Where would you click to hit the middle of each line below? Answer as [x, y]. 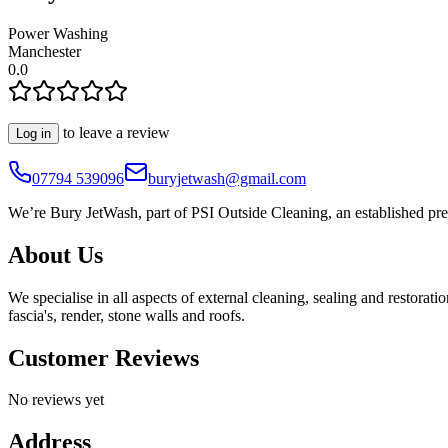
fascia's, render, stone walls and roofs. [126, 315]
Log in [33, 133]
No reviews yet [56, 400]
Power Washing [58, 33]
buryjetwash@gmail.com [227, 178]
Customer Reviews [103, 357]
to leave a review [114, 132]
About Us [55, 254]
